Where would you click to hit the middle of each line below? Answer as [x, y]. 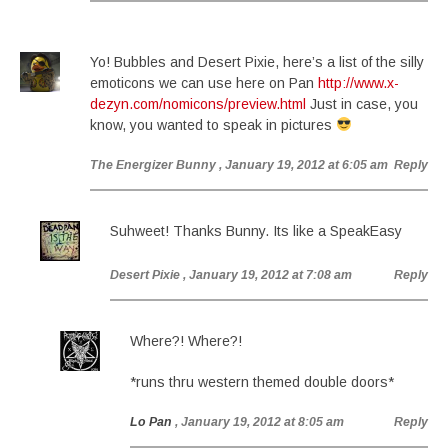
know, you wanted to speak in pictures [213, 125]
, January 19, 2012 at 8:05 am [259, 422]
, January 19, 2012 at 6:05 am [303, 165]
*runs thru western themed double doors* [262, 382]
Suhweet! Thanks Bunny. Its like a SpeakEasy [256, 231]
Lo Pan [151, 422]
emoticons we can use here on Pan [204, 83]
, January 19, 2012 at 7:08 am [267, 275]
